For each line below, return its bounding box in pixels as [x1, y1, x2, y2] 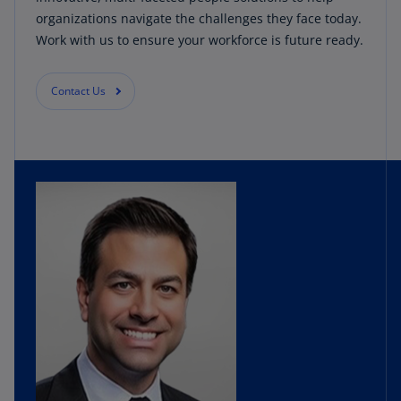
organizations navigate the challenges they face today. [36, 9, 362, 27]
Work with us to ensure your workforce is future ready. [36, 30, 363, 48]
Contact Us [51, 82, 106, 98]
